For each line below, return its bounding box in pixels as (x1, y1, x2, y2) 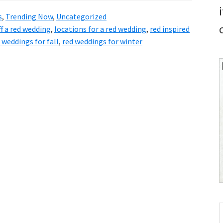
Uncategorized (56, 11, 107, 22)
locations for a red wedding (54, 24, 146, 34)
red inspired (150, 24, 190, 34)
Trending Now (5, 11, 53, 22)
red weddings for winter (62, 36, 142, 47)
